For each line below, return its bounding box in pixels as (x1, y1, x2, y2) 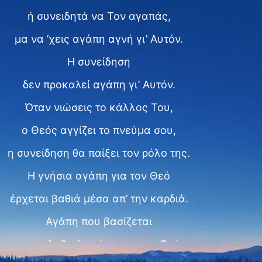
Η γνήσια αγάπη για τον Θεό (27, 170, 170, 182)
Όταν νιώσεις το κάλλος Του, (25, 101, 173, 113)
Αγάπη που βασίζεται (46, 215, 152, 227)
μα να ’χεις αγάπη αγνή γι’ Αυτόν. (15, 33, 183, 45)
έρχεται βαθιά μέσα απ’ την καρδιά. (9, 192, 188, 205)
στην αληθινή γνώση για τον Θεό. (15, 238, 183, 250)
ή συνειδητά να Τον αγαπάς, (27, 10, 171, 22)
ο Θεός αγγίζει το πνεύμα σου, (22, 124, 176, 136)
